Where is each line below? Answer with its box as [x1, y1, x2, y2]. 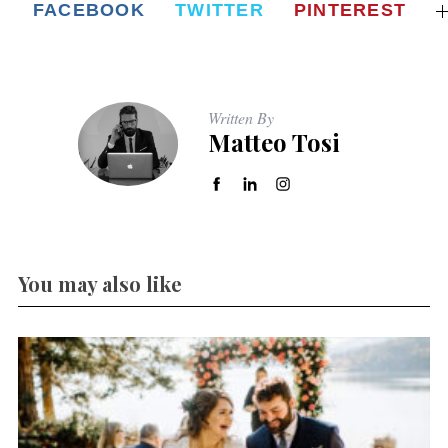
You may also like [17, 270, 182, 298]
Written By [208, 107, 274, 129]
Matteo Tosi [208, 126, 340, 159]
